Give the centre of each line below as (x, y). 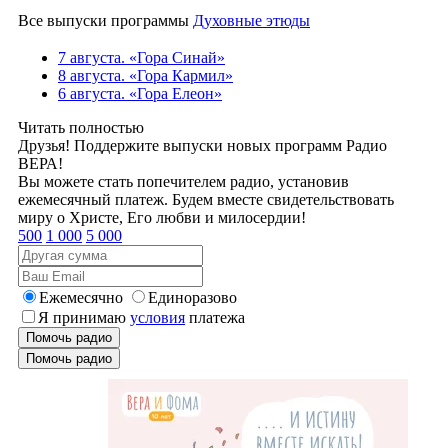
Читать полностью (81, 127)
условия (157, 317)
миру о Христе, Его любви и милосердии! (162, 217)
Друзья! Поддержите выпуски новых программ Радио (202, 145)
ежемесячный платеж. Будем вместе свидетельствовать (206, 199)
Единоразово (192, 297)
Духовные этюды (251, 20)
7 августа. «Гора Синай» (141, 57)
